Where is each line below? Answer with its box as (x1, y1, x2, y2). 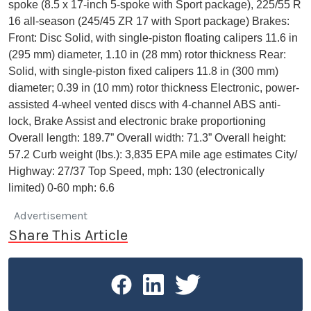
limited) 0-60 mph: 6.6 (8, 182, 115, 194)
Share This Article (8, 226, 128, 244)
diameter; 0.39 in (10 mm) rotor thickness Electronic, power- (8, 82, 299, 94)
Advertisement (14, 209, 87, 222)
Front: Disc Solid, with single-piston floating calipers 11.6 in (8, 32, 298, 44)
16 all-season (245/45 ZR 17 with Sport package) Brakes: (8, 15, 289, 27)
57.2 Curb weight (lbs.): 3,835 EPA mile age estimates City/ (8, 149, 297, 160)
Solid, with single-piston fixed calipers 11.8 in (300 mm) (8, 65, 278, 77)
